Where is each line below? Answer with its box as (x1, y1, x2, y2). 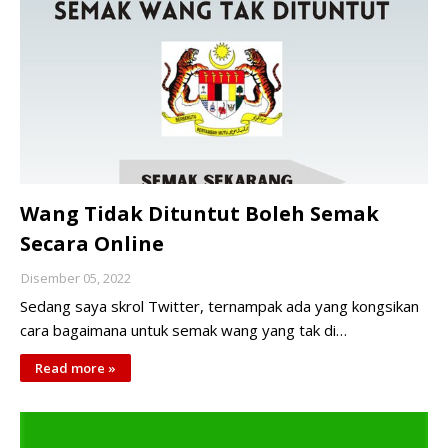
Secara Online (20, 230, 164, 257)
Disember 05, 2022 (21, 269, 131, 287)
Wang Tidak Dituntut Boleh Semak (20, 200, 379, 227)
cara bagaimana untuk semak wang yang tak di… (20, 320, 347, 340)
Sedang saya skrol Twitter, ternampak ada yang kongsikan (20, 296, 419, 316)
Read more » (35, 359, 116, 377)
